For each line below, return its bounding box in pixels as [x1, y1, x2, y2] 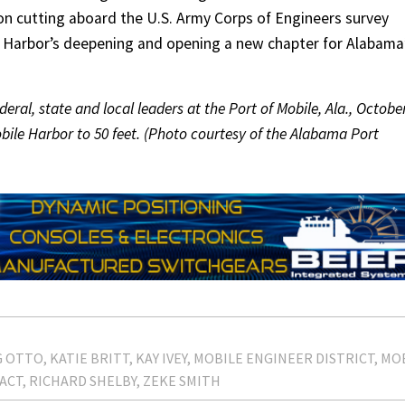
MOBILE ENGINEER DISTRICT [193, 349, 374, 368]
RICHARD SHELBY [29, 372, 137, 391]
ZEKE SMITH [143, 372, 221, 391]
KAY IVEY [136, 349, 187, 368]
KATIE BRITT [50, 349, 129, 368]
